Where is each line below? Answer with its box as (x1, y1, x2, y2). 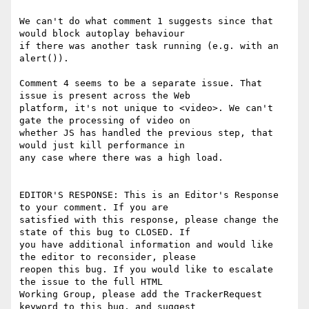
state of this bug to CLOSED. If (19, 227, 190, 238)
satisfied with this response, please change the (19, 215, 279, 226)
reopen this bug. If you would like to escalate (19, 264, 273, 275)
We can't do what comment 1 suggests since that (19, 16, 273, 27)
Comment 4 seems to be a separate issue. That (19, 78, 262, 89)
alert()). (19, 53, 69, 64)
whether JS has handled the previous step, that (19, 128, 273, 139)
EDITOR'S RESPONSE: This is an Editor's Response (19, 190, 279, 201)
